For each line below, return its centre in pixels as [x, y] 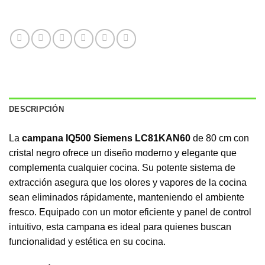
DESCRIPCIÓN [36, 109]
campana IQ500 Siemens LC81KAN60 [106, 138]
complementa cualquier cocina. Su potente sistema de [122, 167]
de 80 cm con [220, 138]
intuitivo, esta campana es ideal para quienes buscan [120, 227]
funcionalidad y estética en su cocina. [87, 241]
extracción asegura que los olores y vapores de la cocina [128, 182]
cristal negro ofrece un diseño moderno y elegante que [123, 153]
